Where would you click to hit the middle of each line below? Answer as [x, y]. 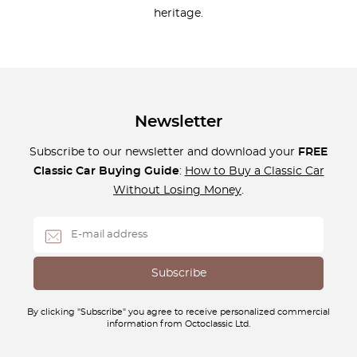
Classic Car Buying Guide [106, 171]
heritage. [178, 13]
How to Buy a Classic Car [254, 171]
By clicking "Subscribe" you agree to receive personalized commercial [178, 313]
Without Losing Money [177, 190]
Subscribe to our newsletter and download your [164, 152]
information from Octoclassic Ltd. [178, 325]
